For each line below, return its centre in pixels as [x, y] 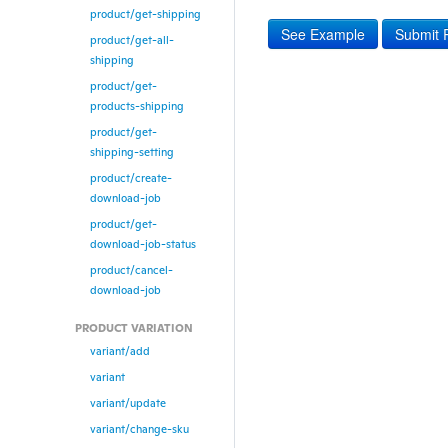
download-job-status [143, 244]
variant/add [120, 351]
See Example [323, 33]
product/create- [131, 178]
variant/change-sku [139, 429]
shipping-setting [132, 152]
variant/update [128, 403]
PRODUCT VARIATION [134, 328]
